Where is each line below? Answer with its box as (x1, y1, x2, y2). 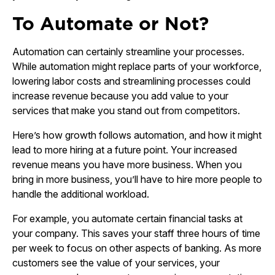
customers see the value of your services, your (12, 257, 220, 269)
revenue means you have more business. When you (12, 158, 242, 171)
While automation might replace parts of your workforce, (12, 60, 261, 72)
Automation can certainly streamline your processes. (12, 45, 244, 58)
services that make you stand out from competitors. (12, 104, 240, 117)
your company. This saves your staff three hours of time (12, 227, 260, 239)
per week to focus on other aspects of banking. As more (12, 242, 261, 254)
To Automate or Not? (12, 10, 209, 36)
